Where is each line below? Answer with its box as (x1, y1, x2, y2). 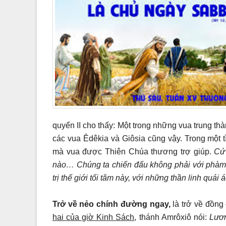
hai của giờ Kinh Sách (52, 212, 135, 221)
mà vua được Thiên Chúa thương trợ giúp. (52, 147, 214, 156)
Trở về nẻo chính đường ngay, (52, 199, 173, 208)
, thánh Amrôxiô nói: (134, 212, 209, 221)
